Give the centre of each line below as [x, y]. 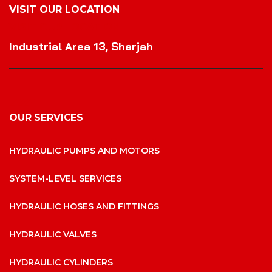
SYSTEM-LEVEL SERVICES [65, 178]
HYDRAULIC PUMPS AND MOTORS [84, 150]
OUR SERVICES [46, 117]
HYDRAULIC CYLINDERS [61, 262]
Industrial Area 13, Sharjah [81, 46]
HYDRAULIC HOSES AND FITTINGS [84, 206]
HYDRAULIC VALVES [53, 234]
